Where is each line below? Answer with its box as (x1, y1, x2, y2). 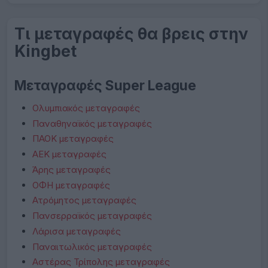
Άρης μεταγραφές (32, 163, 111, 175)
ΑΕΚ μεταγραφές (32, 148, 106, 160)
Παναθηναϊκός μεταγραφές (32, 117, 152, 129)
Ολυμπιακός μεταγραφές (32, 102, 140, 114)
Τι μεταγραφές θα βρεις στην (14, 25, 248, 43)
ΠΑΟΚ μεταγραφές (32, 133, 114, 145)
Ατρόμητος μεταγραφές (32, 194, 136, 206)
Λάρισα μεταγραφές (32, 225, 121, 237)
